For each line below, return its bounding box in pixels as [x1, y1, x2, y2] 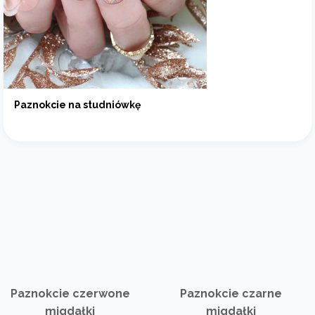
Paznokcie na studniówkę [14, 98, 141, 110]
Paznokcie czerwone [10, 286, 130, 300]
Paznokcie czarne [180, 286, 282, 300]
